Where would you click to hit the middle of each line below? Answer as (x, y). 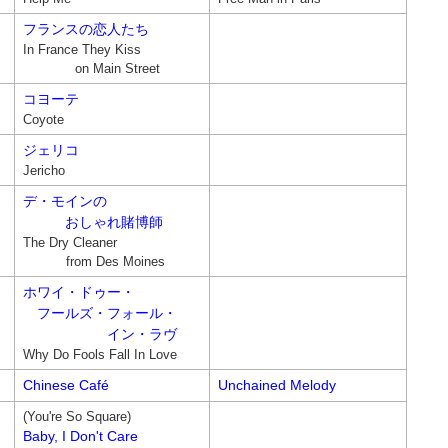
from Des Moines (93, 261)
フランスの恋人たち (85, 29)
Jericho (43, 170)
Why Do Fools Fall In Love (99, 354)
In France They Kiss (81, 49)
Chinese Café (65, 385)
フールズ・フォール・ (99, 313)
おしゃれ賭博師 (92, 222)
